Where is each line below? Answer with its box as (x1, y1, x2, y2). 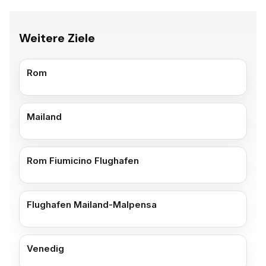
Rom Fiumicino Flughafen (27, 155, 139, 166)
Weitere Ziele (19, 30, 95, 46)
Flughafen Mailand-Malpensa (27, 199, 157, 210)
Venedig (27, 243, 64, 254)
